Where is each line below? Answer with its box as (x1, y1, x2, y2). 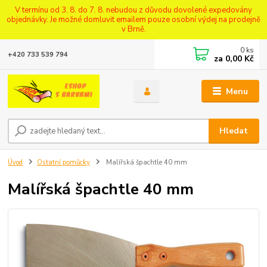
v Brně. (121, 23, 146, 35)
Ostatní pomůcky (37, 157, 90, 167)
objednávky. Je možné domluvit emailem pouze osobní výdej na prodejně (7, 14, 260, 25)
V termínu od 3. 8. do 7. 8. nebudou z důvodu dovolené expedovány (15, 4, 252, 15)
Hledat (219, 125, 249, 136)
